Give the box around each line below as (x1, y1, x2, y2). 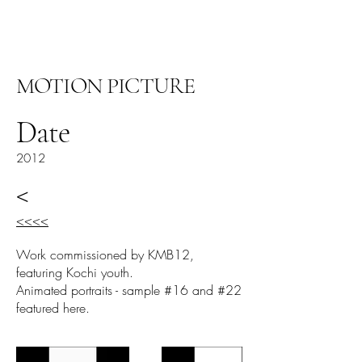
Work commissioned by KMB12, (16, 246, 194, 263)
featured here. (16, 299, 90, 317)
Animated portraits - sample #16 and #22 (16, 281, 242, 299)
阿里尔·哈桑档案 (16, 13, 111, 31)
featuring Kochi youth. (16, 263, 133, 281)
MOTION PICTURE (16, 72, 196, 99)
